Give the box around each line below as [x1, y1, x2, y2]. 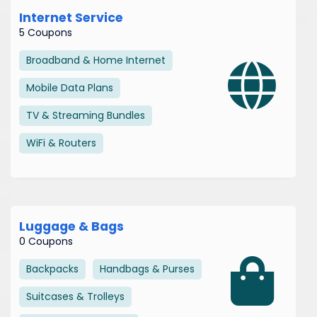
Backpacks [26, 261, 79, 276]
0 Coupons [19, 234, 73, 248]
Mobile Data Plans [26, 80, 113, 95]
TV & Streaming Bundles [26, 108, 145, 122]
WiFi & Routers [26, 135, 96, 150]
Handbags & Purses [100, 261, 195, 276]
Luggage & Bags [19, 217, 124, 235]
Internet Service [19, 8, 123, 26]
